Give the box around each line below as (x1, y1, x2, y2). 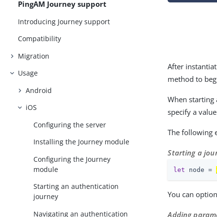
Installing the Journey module (33, 137, 130, 147)
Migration (18, 51, 50, 61)
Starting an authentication (33, 182, 119, 191)
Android (26, 85, 52, 95)
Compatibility (18, 34, 62, 44)
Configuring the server (33, 120, 107, 129)
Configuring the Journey (33, 154, 111, 164)
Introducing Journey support (18, 16, 110, 26)
